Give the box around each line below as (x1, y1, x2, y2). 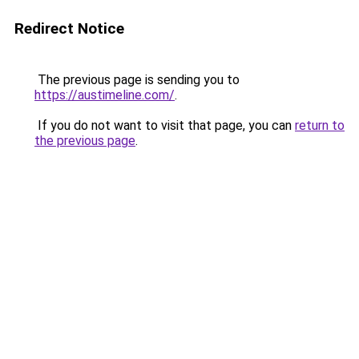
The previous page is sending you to (34, 72, 240, 87)
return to (295, 118, 345, 133)
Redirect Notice (14, 19, 124, 38)
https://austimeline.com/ (34, 87, 175, 103)
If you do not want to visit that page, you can (34, 118, 295, 133)
